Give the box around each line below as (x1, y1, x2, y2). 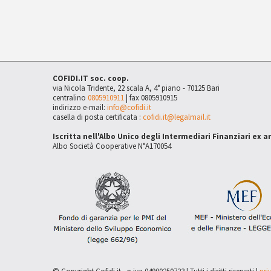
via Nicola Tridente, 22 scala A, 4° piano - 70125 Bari (53, 82, 220, 93)
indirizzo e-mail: (53, 102, 107, 113)
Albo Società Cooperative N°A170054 (53, 140, 171, 151)
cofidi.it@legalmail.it (143, 111, 211, 122)
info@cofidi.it (107, 102, 151, 113)
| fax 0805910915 (124, 92, 177, 103)
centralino (53, 92, 88, 103)
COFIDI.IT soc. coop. (53, 73, 129, 83)
